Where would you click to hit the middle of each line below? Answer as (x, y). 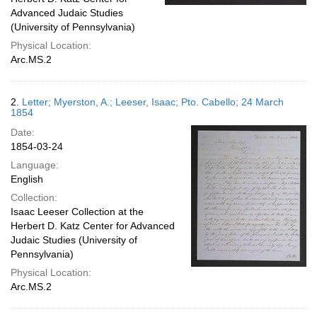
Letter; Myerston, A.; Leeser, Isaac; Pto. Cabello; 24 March (153, 102)
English (27, 179)
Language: (35, 165)
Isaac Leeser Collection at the (77, 212)
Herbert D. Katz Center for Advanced (93, 226)
